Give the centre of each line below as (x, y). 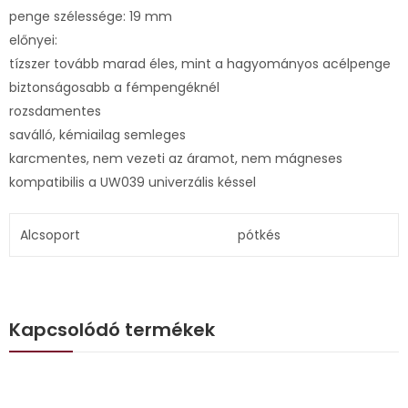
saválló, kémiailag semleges (97, 134)
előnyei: (33, 40)
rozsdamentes (55, 111)
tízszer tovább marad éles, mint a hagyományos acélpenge (200, 63)
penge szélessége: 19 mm (91, 16)
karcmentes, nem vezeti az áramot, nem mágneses (176, 158)
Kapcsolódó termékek (112, 329)
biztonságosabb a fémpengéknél (114, 87)
